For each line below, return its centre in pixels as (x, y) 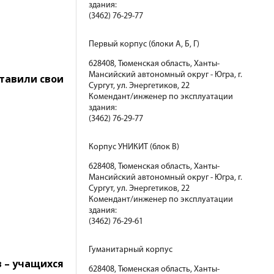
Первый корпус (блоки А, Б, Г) (144, 44)
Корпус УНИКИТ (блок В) (134, 147)
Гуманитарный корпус (131, 250)
